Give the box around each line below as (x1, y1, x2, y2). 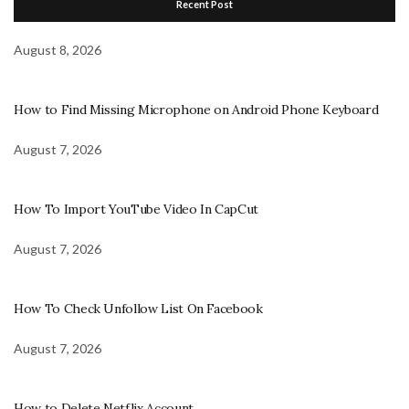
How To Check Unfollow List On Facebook (14, 299, 263, 317)
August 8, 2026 (14, 41, 101, 58)
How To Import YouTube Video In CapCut (14, 200, 259, 217)
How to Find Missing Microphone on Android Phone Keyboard (14, 100, 379, 118)
